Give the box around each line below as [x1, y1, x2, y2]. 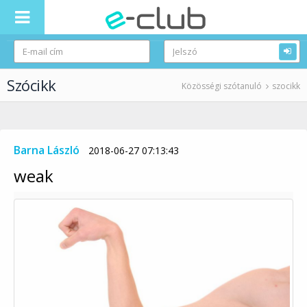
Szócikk [7, 75, 56, 95]
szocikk [272, 80, 300, 92]
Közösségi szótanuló [182, 80, 262, 92]
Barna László [14, 143, 79, 158]
